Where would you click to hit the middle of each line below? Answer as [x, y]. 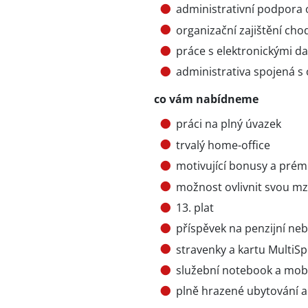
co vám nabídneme [206, 99]
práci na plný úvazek [229, 124]
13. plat [195, 207]
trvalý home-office [223, 145]
